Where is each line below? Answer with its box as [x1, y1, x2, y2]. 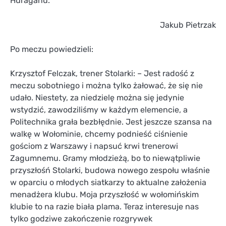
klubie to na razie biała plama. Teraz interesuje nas [10, 201, 199, 211]
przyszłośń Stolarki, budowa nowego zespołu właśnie [10, 165, 210, 175]
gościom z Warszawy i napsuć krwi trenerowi [10, 141, 178, 151]
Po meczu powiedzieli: [10, 44, 93, 54]
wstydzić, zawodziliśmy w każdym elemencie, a [10, 104, 188, 115]
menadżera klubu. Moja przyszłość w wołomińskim [10, 189, 199, 199]
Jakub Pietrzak [160, 20, 216, 30]
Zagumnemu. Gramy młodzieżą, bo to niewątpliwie [10, 153, 200, 163]
